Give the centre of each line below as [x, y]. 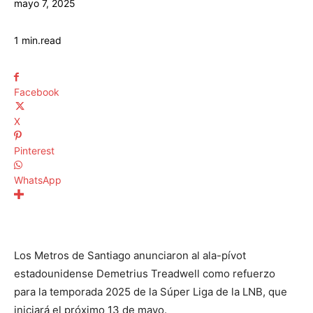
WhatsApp [38, 180]
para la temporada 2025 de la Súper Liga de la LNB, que [151, 292]
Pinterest [34, 151]
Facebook [37, 92]
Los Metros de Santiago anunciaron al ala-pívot [130, 256]
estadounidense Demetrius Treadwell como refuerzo [145, 274]
